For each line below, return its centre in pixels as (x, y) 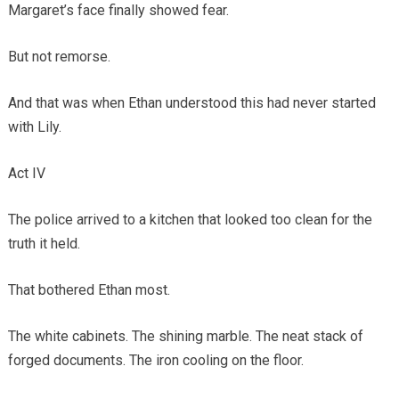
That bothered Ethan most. (89, 290)
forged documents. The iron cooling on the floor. (155, 361)
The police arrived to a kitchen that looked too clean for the (190, 220)
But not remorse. (59, 57)
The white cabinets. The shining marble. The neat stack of (185, 337)
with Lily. (34, 127)
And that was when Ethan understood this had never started (191, 103)
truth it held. (44, 244)
